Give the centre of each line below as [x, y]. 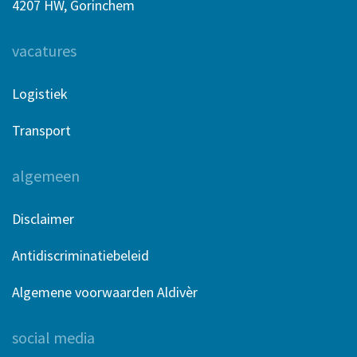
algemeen [46, 176]
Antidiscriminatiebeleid [80, 256]
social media [53, 338]
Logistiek [40, 94]
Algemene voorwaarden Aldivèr [105, 292]
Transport [41, 131]
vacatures [44, 51]
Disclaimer [43, 219]
